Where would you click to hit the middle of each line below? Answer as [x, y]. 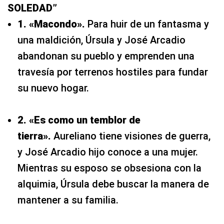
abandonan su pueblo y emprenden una [106, 56]
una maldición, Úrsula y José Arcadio [101, 40]
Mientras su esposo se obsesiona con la [109, 168]
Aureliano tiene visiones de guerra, [132, 136]
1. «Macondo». [52, 24]
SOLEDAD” [32, 8]
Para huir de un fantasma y [148, 24]
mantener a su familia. [68, 200]
